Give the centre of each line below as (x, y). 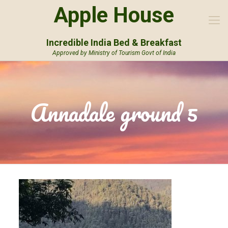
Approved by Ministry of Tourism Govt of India (114, 53)
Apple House (114, 15)
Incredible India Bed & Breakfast (114, 42)
